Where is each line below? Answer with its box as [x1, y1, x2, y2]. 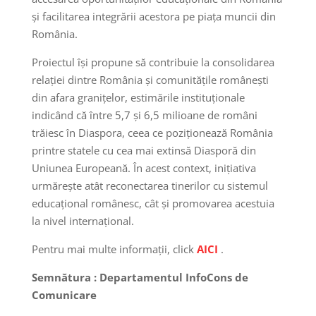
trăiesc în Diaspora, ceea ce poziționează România [31, 125, 273, 140]
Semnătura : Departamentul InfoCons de [31, 269, 248, 284]
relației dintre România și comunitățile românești [31, 72, 269, 87]
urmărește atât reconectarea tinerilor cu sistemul [31, 178, 268, 193]
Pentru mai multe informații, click [31, 241, 197, 256]
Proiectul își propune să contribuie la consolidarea [31, 54, 274, 69]
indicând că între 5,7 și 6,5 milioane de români [31, 107, 257, 122]
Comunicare [31, 287, 97, 302]
